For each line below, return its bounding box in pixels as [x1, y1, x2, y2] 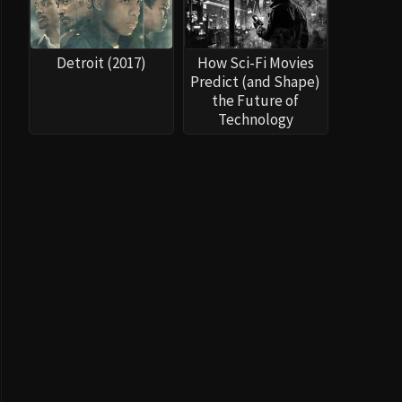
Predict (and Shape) [190, 72, 321, 92]
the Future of [212, 91, 300, 111]
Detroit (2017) [56, 53, 146, 74]
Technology [217, 109, 293, 130]
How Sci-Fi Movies [197, 53, 314, 74]
